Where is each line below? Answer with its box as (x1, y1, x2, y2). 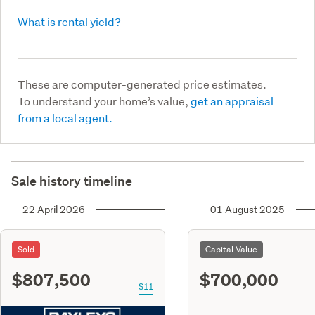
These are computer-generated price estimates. (18, 76, 266, 91)
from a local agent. (18, 110, 112, 125)
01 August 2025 (210, 202, 285, 216)
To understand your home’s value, (18, 93, 191, 108)
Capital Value (205, 243, 257, 255)
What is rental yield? (18, 13, 121, 29)
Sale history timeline (11, 172, 132, 189)
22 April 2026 (22, 202, 85, 216)
